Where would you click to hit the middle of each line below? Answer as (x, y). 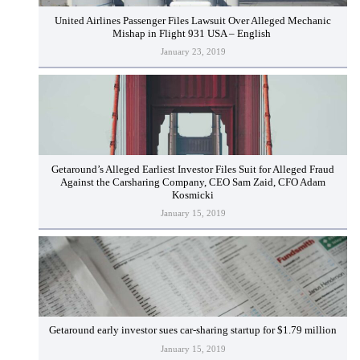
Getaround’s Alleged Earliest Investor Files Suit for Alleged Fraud (193, 169)
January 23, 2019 (193, 51)
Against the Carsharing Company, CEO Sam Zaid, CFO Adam (193, 182)
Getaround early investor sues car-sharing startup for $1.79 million (193, 331)
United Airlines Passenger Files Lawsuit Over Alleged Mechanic (193, 20)
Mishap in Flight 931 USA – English (193, 33)
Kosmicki (193, 195)
